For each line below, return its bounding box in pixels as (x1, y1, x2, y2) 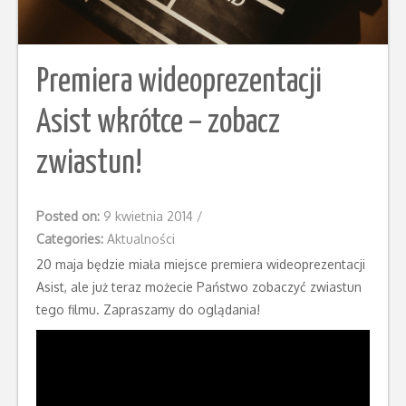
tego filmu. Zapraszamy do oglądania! (36, 302, 260, 318)
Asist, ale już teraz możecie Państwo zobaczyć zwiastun (36, 279, 362, 295)
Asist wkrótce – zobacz (36, 107, 280, 140)
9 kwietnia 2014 (103, 208, 197, 225)
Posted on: (36, 208, 103, 225)
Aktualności (107, 231, 175, 247)
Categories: (36, 231, 107, 247)
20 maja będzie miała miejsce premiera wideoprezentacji (36, 256, 365, 273)
